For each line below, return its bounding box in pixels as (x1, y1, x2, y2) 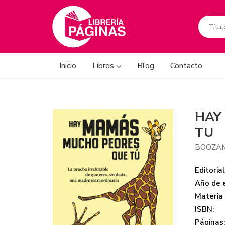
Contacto (170, 60, 202, 71)
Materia (195, 191, 223, 201)
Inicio (59, 60, 76, 71)
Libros (92, 60, 116, 71)
